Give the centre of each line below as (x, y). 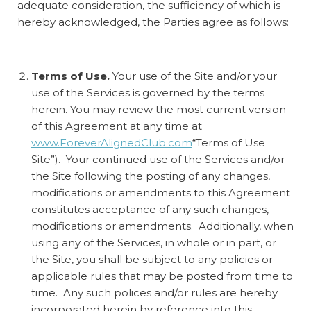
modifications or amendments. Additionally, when (162, 226)
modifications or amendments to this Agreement (161, 192)
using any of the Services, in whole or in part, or (154, 242)
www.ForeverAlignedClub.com (112, 142)
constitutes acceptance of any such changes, (150, 209)
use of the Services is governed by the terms (148, 92)
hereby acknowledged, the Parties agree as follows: (153, 22)
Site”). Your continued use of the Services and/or (158, 159)
